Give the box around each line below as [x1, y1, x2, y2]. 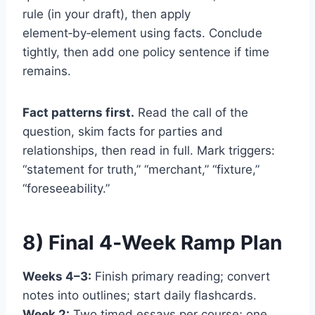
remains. [22, 63, 71, 78]
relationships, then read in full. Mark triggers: [22, 143, 275, 157]
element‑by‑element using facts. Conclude [22, 25, 262, 40]
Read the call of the [134, 105, 248, 120]
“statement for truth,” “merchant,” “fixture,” [22, 162, 259, 176]
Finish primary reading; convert [91, 269, 270, 283]
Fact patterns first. [22, 105, 134, 120]
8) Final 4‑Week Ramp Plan [22, 230, 282, 255]
